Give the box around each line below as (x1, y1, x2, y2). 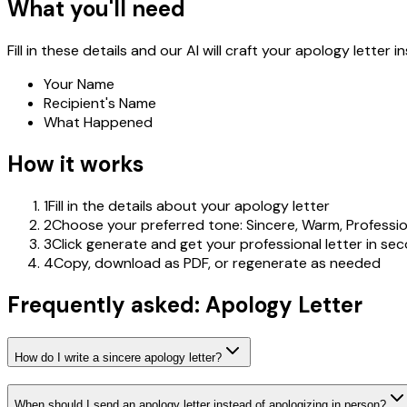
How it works (7, 150, 144, 179)
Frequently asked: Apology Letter (7, 290, 362, 319)
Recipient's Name (44, 94, 156, 114)
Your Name (44, 74, 114, 94)
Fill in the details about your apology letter (48, 196, 330, 216)
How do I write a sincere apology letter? (15, 350, 222, 364)
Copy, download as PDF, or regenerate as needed (54, 253, 381, 273)
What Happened (44, 113, 153, 133)
